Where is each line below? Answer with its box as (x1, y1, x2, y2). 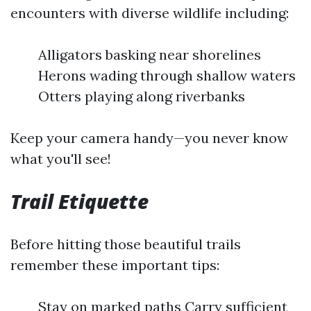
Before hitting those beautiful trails (10, 235, 241, 253)
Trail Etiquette (10, 188, 149, 215)
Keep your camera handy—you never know (10, 129, 288, 146)
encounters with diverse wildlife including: (10, 4, 289, 22)
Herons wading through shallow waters (38, 67, 296, 84)
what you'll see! (10, 150, 111, 167)
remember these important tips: (10, 256, 219, 274)
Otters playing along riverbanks (38, 87, 245, 105)
